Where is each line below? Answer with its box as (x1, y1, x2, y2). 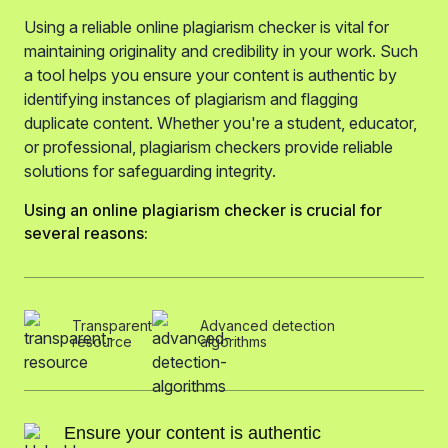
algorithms (200, 333, 267, 351)
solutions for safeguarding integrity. (24, 161, 276, 182)
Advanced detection (200, 317, 335, 335)
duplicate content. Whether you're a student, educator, (24, 113, 417, 134)
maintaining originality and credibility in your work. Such (24, 41, 418, 62)
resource (72, 333, 132, 351)
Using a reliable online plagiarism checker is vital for (24, 17, 389, 38)
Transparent (72, 317, 152, 335)
